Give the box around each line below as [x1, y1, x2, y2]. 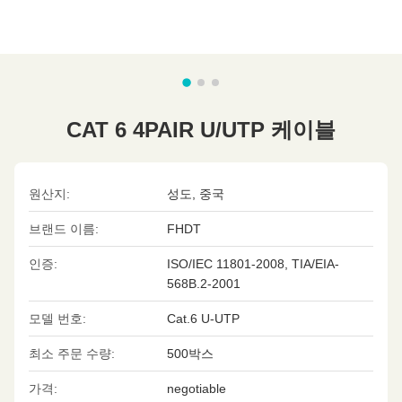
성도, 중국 [166, 187, 224, 201]
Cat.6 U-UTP [166, 311, 240, 326]
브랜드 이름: [29, 222, 99, 236]
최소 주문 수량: [29, 346, 115, 361]
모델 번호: [29, 311, 86, 326]
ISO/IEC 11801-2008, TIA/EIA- [166, 257, 339, 271]
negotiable [166, 381, 226, 396]
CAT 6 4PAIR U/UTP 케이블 [66, 118, 336, 142]
